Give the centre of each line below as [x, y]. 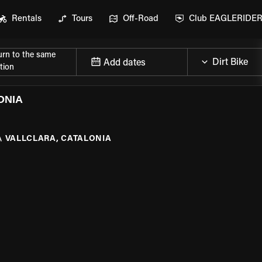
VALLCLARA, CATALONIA [58, 139]
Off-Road [141, 19]
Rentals [27, 19]
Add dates [125, 63]
